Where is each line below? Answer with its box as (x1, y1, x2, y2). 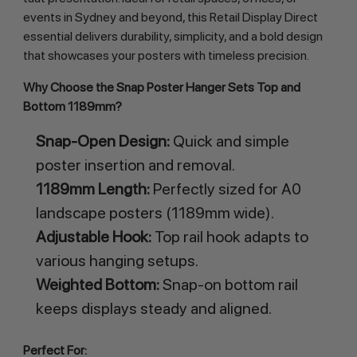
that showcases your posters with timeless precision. (22, 48, 309, 64)
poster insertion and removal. (35, 155, 235, 175)
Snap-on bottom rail (159, 275, 298, 295)
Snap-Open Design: (35, 131, 170, 151)
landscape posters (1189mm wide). (35, 203, 274, 223)
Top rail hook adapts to (151, 227, 308, 247)
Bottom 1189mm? (22, 99, 122, 115)
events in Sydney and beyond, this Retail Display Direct (22, 10, 318, 25)
